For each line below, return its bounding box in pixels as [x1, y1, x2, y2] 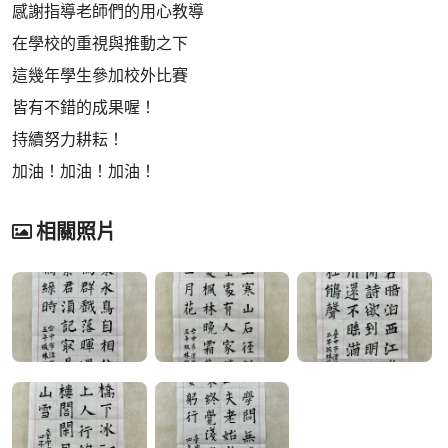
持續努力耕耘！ [12, 131, 124, 148]
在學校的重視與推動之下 [12, 35, 188, 52]
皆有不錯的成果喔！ [12, 99, 156, 116]
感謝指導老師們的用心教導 [12, 3, 204, 20]
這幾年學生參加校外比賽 [12, 67, 188, 84]
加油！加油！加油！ [12, 163, 156, 180]
